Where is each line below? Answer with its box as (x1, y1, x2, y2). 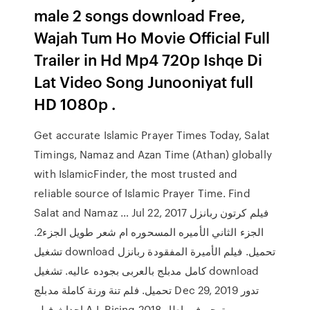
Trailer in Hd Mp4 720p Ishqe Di (34, 48, 263, 70)
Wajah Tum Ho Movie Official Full (34, 26, 271, 48)
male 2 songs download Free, (34, 4, 246, 26)
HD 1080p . (34, 93, 116, 114)
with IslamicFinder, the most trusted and (34, 166, 238, 181)
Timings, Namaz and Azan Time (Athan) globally (34, 147, 272, 162)
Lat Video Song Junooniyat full (34, 71, 254, 92)
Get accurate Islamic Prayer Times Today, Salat (34, 127, 270, 143)
